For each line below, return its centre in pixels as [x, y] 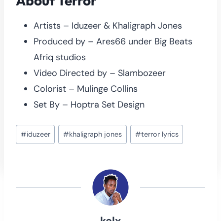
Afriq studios [60, 57]
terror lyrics [160, 134]
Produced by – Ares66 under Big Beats [113, 41]
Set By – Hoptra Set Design [89, 104]
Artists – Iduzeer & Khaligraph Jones [108, 25]
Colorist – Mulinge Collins [86, 89]
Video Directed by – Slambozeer [100, 73]
